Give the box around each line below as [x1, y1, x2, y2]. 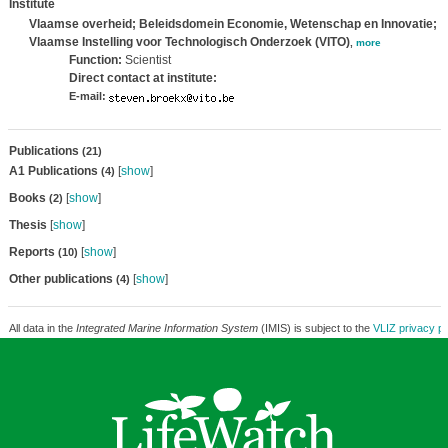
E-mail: [68, 90, 106, 102]
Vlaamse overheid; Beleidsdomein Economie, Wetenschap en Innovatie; [28, 17, 437, 31]
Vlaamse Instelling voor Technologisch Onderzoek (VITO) [28, 35, 350, 49]
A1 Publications [8, 164, 101, 178]
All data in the [8, 322, 76, 334]
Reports [8, 245, 58, 259]
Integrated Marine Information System [75, 322, 258, 334]
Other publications [8, 272, 116, 286]
